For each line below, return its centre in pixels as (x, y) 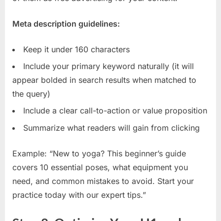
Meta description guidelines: (66, 23)
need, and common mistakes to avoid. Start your (103, 181)
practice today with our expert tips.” (79, 195)
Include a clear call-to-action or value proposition (115, 111)
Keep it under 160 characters (76, 49)
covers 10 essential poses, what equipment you (100, 167)
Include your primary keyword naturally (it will (109, 66)
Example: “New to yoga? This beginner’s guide (99, 153)
